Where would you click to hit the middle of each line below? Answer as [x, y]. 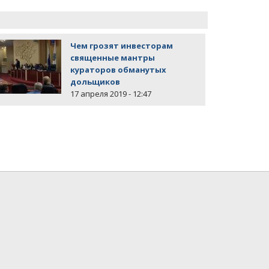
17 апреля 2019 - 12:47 [111, 94]
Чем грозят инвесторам [122, 46]
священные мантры [113, 58]
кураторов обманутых [118, 70]
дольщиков [95, 82]
